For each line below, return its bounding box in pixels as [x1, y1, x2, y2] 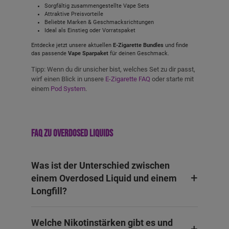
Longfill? [31, 186, 67, 197]
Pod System [51, 84, 85, 93]
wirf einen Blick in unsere [31, 75, 105, 83]
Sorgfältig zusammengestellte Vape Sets [44, 2, 149, 9]
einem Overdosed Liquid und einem [31, 173, 177, 184]
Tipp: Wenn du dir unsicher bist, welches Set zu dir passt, [31, 65, 195, 73]
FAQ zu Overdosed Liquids [31, 128, 113, 140]
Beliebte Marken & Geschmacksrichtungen [44, 18, 154, 26]
